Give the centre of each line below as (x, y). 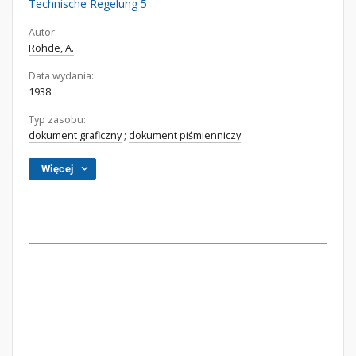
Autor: (43, 32)
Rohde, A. (51, 48)
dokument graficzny (75, 135)
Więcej (58, 169)
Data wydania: (61, 76)
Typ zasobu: (57, 120)
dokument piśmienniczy (185, 135)
